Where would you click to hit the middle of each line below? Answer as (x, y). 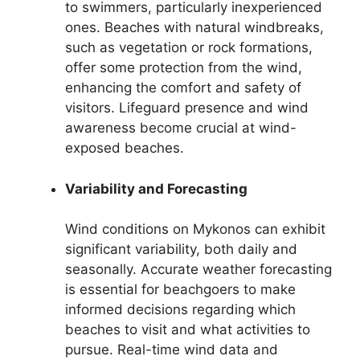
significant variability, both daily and (181, 249)
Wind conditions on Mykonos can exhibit (195, 229)
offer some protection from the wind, (184, 67)
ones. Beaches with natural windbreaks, (194, 27)
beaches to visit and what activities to (188, 329)
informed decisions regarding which (180, 309)
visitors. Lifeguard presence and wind (187, 108)
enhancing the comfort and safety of (183, 88)
